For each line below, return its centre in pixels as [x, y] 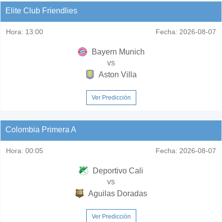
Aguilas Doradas [117, 193]
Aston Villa [117, 74]
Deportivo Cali [117, 170]
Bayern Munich [117, 52]
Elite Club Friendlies [41, 10]
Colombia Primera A [41, 129]
